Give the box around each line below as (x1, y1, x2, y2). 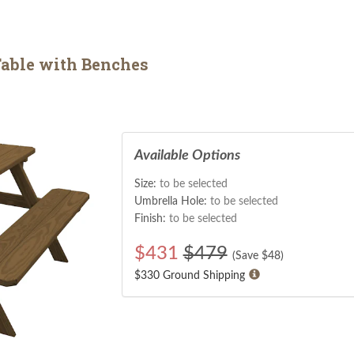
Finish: (134, 213, 169, 224)
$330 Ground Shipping (134, 269, 245, 281)
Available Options (134, 148, 240, 163)
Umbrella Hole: (134, 195, 210, 207)
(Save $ (232, 250, 268, 262)
